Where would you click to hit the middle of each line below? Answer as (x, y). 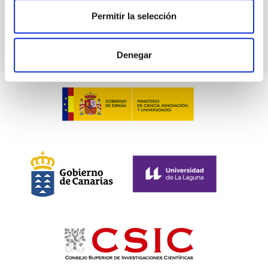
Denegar (134, 55)
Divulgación (41, 15)
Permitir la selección (134, 16)
